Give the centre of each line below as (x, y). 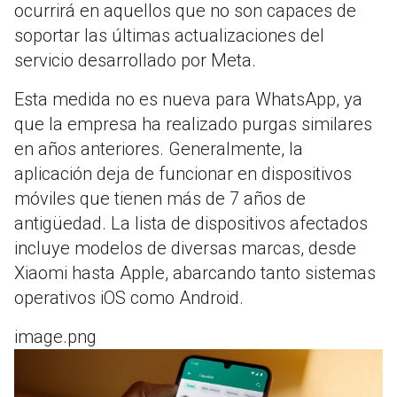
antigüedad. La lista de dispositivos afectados (191, 223)
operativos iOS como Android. (129, 297)
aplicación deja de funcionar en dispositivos (183, 173)
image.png (55, 336)
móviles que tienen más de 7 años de (160, 198)
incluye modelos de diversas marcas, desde (185, 248)
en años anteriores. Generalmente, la (159, 148)
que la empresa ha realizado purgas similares (193, 124)
